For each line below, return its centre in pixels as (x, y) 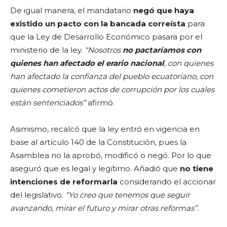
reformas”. (179, 208)
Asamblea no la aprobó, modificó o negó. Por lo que (111, 155)
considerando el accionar (168, 181)
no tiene (197, 168)
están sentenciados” (48, 102)
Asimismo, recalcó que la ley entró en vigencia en (105, 129)
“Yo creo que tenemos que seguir (128, 195)
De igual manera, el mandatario (72, 10)
